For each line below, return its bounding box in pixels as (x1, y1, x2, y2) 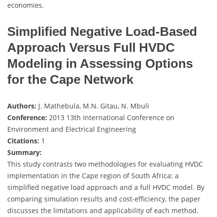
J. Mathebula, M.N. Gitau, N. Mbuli (36, 101, 149, 110)
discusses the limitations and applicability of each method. (7, 205, 199, 215)
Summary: (7, 147, 42, 157)
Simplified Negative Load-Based (7, 24, 197, 39)
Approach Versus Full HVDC (7, 40, 175, 55)
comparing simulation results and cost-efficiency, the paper (7, 194, 201, 203)
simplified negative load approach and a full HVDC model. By (7, 182, 204, 192)
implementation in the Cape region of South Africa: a (7, 170, 179, 180)
